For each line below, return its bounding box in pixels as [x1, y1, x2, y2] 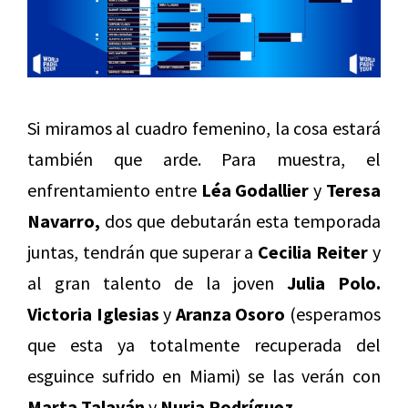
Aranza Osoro [175, 302, 286, 326]
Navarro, [27, 209, 100, 233]
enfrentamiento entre [27, 178, 201, 202]
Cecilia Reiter [258, 240, 369, 264]
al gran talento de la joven [27, 271, 287, 295]
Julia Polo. [287, 271, 381, 295]
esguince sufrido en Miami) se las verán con [27, 364, 381, 388]
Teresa [326, 178, 382, 202]
